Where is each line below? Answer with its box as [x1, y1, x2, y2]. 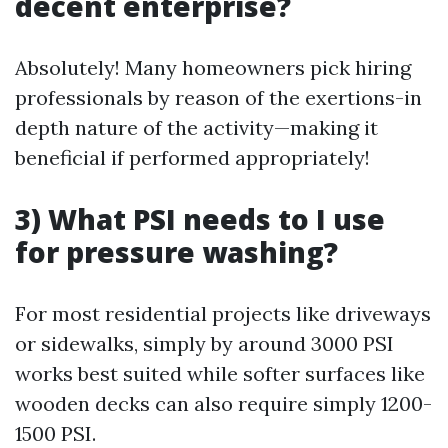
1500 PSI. [15, 421, 96, 446]
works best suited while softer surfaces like [15, 361, 425, 386]
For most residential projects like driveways [15, 301, 431, 326]
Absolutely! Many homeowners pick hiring [15, 55, 411, 80]
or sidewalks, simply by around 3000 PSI [15, 331, 394, 356]
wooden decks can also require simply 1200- [15, 391, 432, 416]
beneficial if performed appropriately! [15, 145, 370, 170]
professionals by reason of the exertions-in [15, 85, 422, 110]
